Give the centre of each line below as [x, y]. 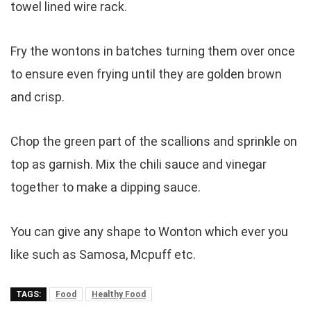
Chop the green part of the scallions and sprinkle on [154, 141]
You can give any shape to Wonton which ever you [149, 232]
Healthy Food [119, 294]
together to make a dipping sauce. [106, 187]
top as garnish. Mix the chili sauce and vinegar [138, 164]
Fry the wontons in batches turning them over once [153, 51]
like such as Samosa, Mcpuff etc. [103, 254]
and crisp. [37, 97]
